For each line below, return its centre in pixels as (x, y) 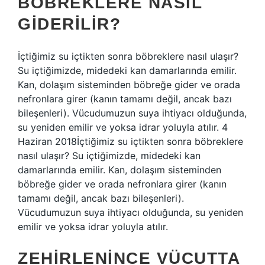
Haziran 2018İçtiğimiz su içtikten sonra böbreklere (130, 141)
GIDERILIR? (69, 24)
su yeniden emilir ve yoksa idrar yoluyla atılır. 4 (123, 127)
